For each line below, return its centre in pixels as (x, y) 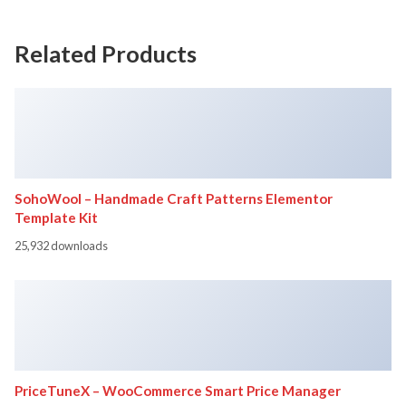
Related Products (106, 53)
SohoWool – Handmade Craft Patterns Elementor (174, 198)
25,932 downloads (61, 245)
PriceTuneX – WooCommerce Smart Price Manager (178, 390)
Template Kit (56, 217)
